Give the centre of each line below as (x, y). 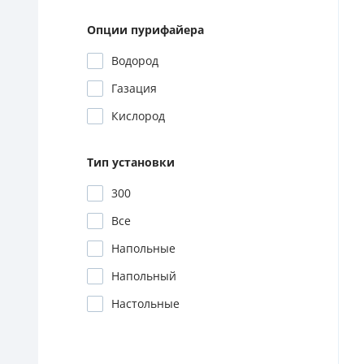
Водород (135, 61)
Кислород (138, 116)
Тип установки (131, 162)
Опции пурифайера (145, 30)
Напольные (143, 249)
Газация (134, 89)
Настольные (145, 304)
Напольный (144, 276)
